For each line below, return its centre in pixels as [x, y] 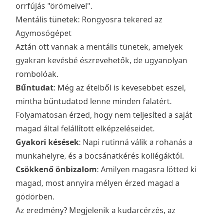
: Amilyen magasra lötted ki [147, 170]
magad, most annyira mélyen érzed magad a [98, 183]
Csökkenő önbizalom [56, 170]
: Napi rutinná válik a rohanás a [136, 142]
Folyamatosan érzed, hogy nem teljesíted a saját [104, 115]
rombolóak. [37, 74]
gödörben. [35, 197]
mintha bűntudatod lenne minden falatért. [94, 101]
